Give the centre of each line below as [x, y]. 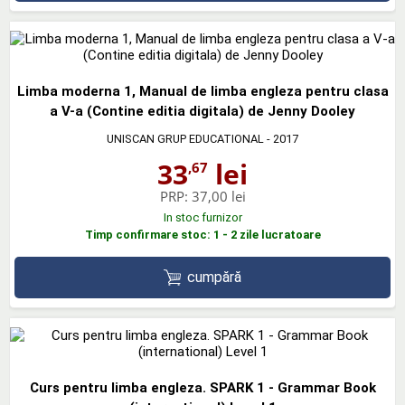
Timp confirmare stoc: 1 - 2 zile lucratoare [202, 234]
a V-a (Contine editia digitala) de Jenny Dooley [202, 111]
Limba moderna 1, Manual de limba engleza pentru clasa [202, 91]
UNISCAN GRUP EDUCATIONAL [185, 138]
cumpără [215, 277]
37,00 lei [218, 196]
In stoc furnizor [202, 217]
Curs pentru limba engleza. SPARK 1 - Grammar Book [202, 388]
